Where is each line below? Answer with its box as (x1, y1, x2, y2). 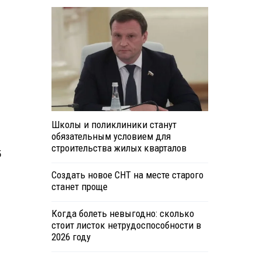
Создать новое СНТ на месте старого (51, 169, 204, 181)
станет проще (51, 181, 108, 193)
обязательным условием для (51, 130, 171, 143)
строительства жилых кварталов (51, 142, 187, 154)
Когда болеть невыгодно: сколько (51, 208, 194, 220)
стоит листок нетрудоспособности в (51, 219, 201, 232)
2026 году (51, 231, 91, 243)
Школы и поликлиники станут (51, 119, 177, 131)
